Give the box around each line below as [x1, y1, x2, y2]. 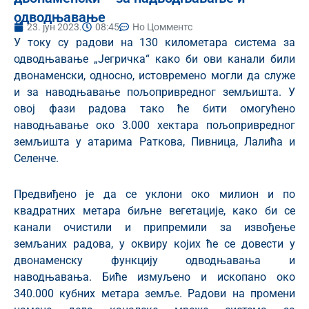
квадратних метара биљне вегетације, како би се [14, 203, 295, 217]
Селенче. [14, 151, 59, 165]
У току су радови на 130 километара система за [14, 35, 295, 49]
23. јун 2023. [27, 21, 82, 32]
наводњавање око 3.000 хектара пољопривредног [14, 118, 295, 132]
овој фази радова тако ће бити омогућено [14, 101, 295, 115]
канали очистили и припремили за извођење [14, 220, 295, 234]
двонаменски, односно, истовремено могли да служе [14, 68, 295, 82]
